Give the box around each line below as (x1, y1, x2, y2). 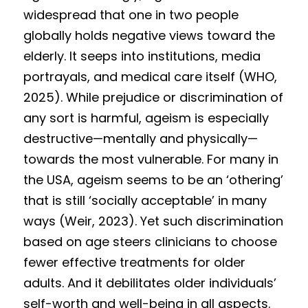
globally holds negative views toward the (23, 27, 275, 44)
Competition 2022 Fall (51, 57, 166, 73)
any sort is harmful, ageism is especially (23, 109, 269, 126)
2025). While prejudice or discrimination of (23, 89, 283, 106)
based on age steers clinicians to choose (23, 233, 277, 250)
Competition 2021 (51, 184, 143, 199)
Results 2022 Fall (51, 25, 135, 41)
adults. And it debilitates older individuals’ (23, 274, 276, 291)
